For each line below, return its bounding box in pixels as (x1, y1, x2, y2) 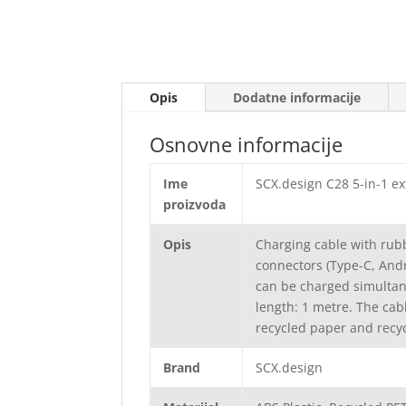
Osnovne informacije (150, 130, 343, 159)
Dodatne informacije (233, 89, 362, 107)
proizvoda (163, 196, 227, 214)
